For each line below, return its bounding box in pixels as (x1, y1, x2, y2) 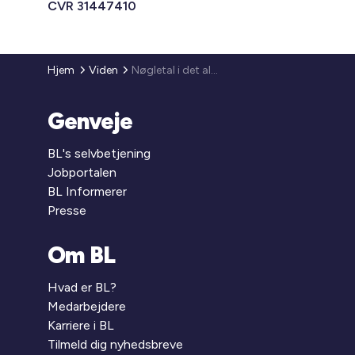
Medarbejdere (48, 299, 127, 314)
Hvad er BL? (48, 280, 117, 295)
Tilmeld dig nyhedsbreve (48, 337, 184, 352)
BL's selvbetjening (48, 146, 151, 161)
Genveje (48, 108, 133, 135)
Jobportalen (48, 165, 117, 180)
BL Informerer (48, 184, 128, 199)
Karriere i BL (48, 318, 115, 333)
